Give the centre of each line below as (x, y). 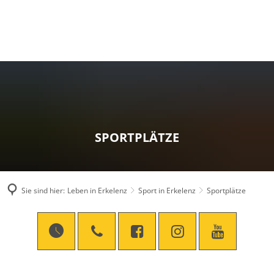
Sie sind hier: (43, 190)
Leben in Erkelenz (97, 190)
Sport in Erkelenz (167, 190)
